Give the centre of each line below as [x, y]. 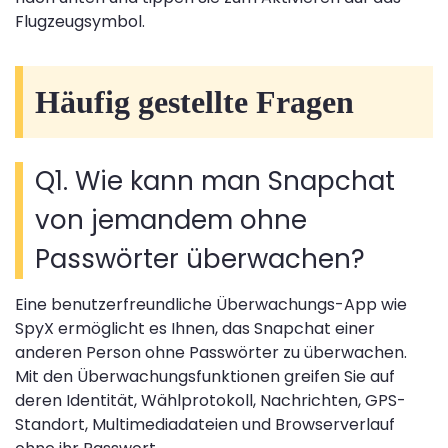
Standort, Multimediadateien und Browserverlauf [205, 425]
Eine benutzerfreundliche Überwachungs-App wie [211, 305]
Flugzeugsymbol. [80, 22]
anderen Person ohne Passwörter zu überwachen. [211, 353]
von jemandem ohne [171, 220]
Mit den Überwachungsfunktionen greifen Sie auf [205, 377]
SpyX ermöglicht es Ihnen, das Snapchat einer [195, 329]
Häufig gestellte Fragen [194, 102]
